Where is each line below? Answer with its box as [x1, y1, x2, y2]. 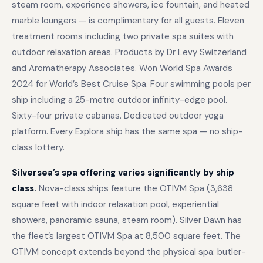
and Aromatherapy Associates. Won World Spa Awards [12, 62, 232, 74]
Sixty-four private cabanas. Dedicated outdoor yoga [12, 110, 224, 122]
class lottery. [12, 141, 65, 153]
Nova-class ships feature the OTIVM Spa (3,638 [36, 183, 233, 194]
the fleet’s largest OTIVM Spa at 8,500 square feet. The [12, 230, 241, 242]
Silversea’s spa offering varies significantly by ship [12, 167, 234, 178]
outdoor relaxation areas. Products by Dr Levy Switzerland [12, 46, 247, 58]
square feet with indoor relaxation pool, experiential [12, 198, 219, 210]
